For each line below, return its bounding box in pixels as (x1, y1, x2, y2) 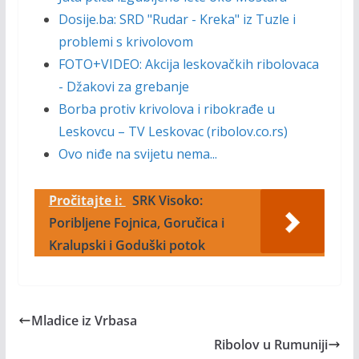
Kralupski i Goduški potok (48, 236, 205, 254)
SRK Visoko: (131, 192, 203, 209)
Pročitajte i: (48, 192, 126, 209)
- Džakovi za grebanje (58, 78, 189, 95)
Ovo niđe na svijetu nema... (58, 145, 217, 163)
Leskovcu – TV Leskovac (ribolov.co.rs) (58, 123, 288, 140)
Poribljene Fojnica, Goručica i (48, 214, 224, 232)
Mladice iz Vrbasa (30, 312, 137, 329)
